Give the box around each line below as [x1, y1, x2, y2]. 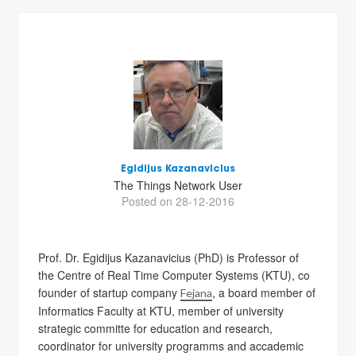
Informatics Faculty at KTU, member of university [38, 303, 284, 319]
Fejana [180, 286, 213, 300]
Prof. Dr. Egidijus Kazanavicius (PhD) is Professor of [38, 250, 300, 265]
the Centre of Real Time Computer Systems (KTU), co [38, 267, 311, 283]
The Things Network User [114, 177, 242, 193]
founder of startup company [38, 284, 181, 300]
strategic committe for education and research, [38, 320, 273, 336]
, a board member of [212, 284, 316, 300]
